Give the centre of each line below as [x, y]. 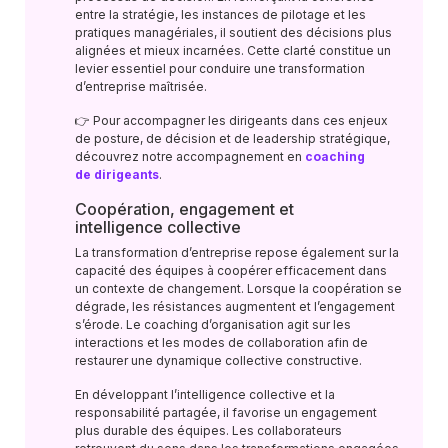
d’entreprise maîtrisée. [141, 86]
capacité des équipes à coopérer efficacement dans [231, 270]
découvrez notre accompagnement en [190, 156]
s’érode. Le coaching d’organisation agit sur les [213, 324]
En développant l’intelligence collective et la [205, 394]
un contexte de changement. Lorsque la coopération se [238, 288]
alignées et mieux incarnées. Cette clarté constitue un [233, 50]
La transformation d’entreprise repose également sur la [237, 252]
